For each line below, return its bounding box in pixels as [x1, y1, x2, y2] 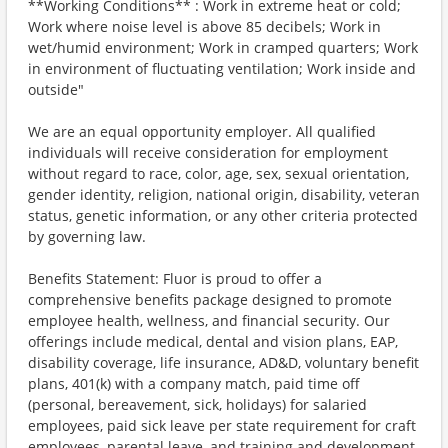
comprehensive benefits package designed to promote [28, 290, 392, 309]
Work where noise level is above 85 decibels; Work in [28, 17, 381, 36]
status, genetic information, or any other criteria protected [28, 206, 418, 225]
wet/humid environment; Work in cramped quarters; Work [28, 38, 418, 57]
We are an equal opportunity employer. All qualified [28, 122, 376, 141]
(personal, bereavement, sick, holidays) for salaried [28, 395, 367, 414]
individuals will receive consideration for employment [28, 143, 388, 162]
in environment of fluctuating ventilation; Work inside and [28, 59, 416, 78]
